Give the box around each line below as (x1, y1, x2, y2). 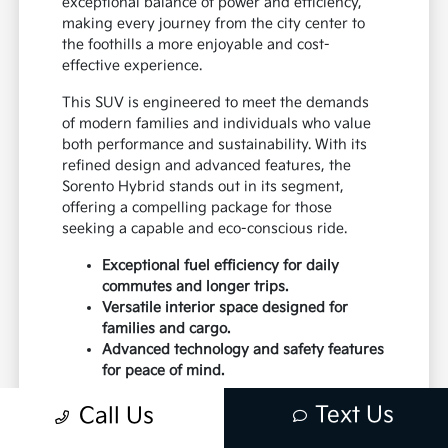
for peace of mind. (102, 362, 225, 380)
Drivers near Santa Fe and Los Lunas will (62, 399, 338, 417)
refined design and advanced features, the (62, 157, 352, 175)
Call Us (79, 403, 154, 430)
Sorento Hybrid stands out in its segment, (62, 178, 345, 196)
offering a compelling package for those (62, 199, 333, 217)
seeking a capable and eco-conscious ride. (62, 220, 348, 238)
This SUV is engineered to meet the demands (62, 94, 370, 112)
